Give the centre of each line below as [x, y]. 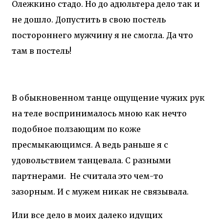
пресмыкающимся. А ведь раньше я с [90, 144]
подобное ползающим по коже [76, 129]
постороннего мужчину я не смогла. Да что [102, 35]
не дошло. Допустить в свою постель [89, 19]
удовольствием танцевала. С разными [91, 160]
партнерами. [39, 176]
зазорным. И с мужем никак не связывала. [100, 191]
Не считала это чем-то [117, 176]
